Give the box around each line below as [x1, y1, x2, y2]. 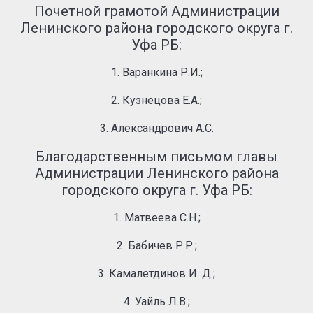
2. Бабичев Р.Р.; [116, 239, 197, 252]
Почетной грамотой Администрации [34, 3, 279, 20]
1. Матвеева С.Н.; [112, 211, 201, 224]
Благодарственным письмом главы [36, 148, 277, 165]
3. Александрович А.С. [99, 122, 214, 135]
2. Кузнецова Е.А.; [111, 94, 202, 107]
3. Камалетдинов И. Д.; [98, 267, 215, 280]
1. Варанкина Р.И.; [110, 66, 203, 79]
